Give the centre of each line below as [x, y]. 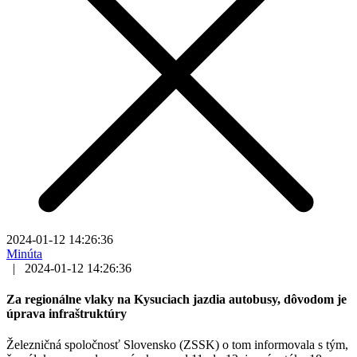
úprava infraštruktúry [67, 314]
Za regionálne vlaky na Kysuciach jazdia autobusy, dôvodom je [177, 300]
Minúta [24, 253]
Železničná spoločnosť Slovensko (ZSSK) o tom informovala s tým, [177, 345]
